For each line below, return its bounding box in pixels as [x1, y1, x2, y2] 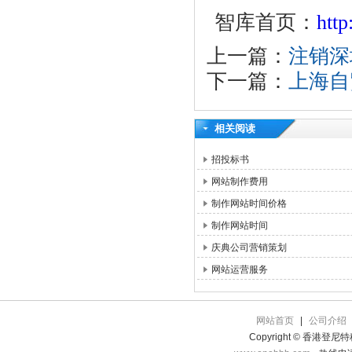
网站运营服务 [211, 264, 268, 275]
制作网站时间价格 [211, 198, 287, 209]
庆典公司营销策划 [211, 242, 287, 253]
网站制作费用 [211, 176, 268, 187]
